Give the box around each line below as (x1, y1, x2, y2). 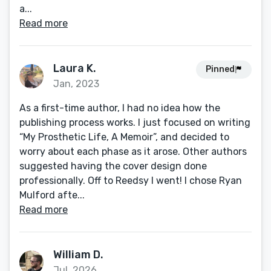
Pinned (206, 64, 235, 74)
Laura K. (53, 62, 96, 75)
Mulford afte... (19, 189, 85, 201)
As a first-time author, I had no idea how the (19, 102, 220, 114)
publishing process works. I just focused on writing (19, 117, 250, 128)
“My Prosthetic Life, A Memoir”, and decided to (19, 131, 229, 143)
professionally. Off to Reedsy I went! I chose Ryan (19, 175, 242, 186)
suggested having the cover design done (19, 160, 207, 172)
